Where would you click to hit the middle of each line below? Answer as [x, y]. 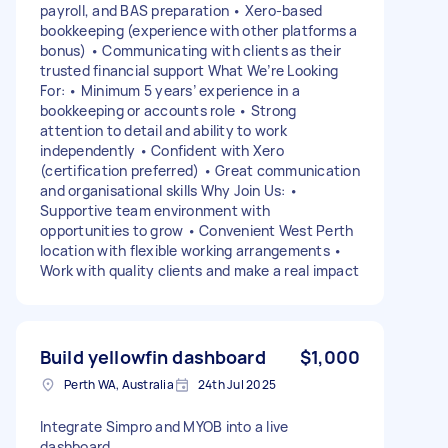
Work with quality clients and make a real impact [199, 270]
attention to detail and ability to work [163, 130]
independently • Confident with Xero [162, 150]
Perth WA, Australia [119, 384]
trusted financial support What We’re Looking [189, 70]
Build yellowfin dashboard [153, 356]
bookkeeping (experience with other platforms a [199, 30]
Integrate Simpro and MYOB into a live [164, 426]
